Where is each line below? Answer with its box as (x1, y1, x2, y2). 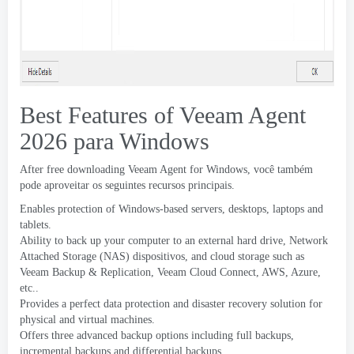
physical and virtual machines (20, 314, 152, 326)
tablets (20, 219, 48, 231)
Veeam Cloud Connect (157, 266, 256, 278)
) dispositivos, (126, 250, 191, 262)
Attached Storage (20, 250, 96, 262)
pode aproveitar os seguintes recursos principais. (20, 179, 235, 191)
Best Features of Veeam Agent (20, 102, 306, 128)
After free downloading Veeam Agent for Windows (20, 164, 247, 175)
